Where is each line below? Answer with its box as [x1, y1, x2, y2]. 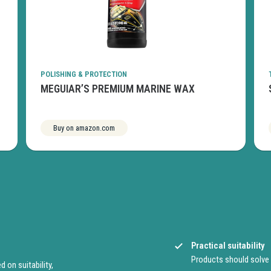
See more [155, 123, 184, 133]
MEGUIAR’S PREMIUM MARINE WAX [41, 83, 195, 96]
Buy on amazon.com [53, 123, 115, 133]
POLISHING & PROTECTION [41, 70, 127, 79]
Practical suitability [191, 240, 264, 252]
